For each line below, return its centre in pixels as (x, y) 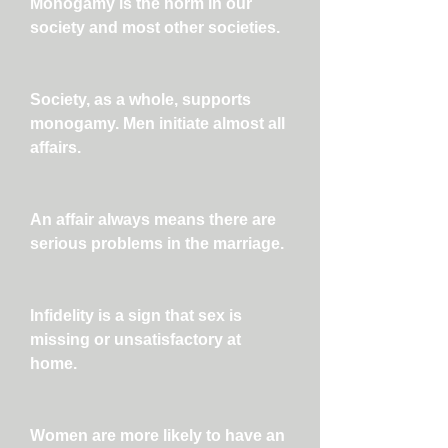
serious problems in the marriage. (157, 243)
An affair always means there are (153, 219)
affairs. (55, 147)
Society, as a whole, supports (140, 99)
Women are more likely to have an (157, 435)
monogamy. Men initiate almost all (157, 123)
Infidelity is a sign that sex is (136, 315)
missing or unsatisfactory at (135, 339)
